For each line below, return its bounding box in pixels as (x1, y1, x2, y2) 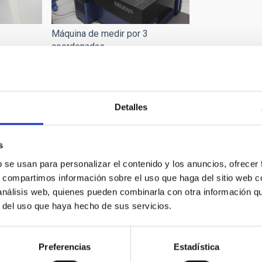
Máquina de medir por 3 (51, 27, 149, 39)
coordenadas (51, 40, 105, 52)
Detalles (114, 102, 148, 112)
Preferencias (39, 242, 91, 252)
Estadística (173, 242, 220, 252)
